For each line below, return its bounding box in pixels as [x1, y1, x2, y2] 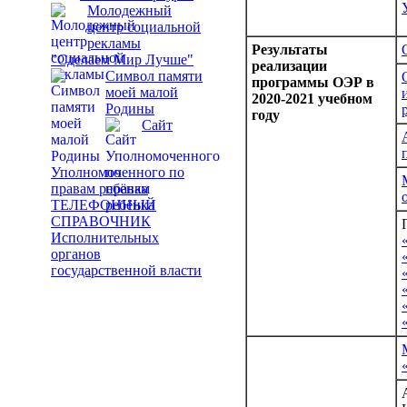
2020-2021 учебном [252, 90, 372, 106]
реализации [252, 57, 327, 74]
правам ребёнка [51, 181, 148, 196]
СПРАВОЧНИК [51, 213, 151, 229]
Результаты [252, 41, 328, 57]
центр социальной [87, 19, 201, 35]
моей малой [105, 84, 178, 100]
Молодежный [87, 3, 172, 18]
